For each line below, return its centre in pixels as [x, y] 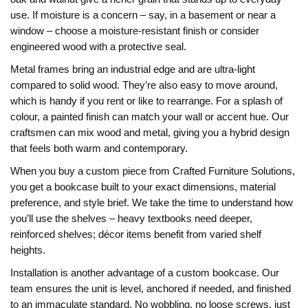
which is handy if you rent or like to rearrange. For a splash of [146, 101]
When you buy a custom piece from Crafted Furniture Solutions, [153, 171]
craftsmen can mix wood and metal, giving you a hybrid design [150, 133]
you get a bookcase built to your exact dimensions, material [143, 187]
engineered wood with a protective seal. [98, 47]
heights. [28, 250]
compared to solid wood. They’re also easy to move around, [144, 85]
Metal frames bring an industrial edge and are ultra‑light [133, 69]
